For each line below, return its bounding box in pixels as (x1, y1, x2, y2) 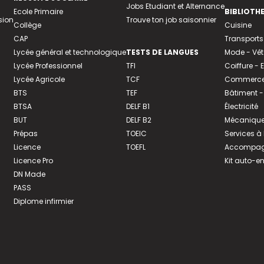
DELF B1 (126, 101, 150, 111)
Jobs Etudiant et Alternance (126, 1, 225, 11)
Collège (13, 20, 41, 30)
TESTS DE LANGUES (126, 47, 199, 57)
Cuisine (224, 20, 252, 30)
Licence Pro (13, 156, 53, 166)
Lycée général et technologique (13, 47, 126, 57)
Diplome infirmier (13, 196, 74, 206)
